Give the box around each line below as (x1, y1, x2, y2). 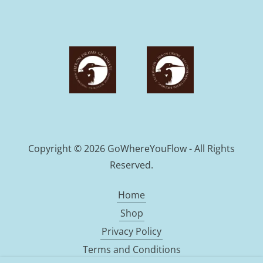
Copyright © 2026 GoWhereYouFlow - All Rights (28, 142, 235, 155)
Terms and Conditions (82, 243, 181, 256)
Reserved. (110, 159, 153, 171)
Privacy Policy (102, 225, 161, 238)
